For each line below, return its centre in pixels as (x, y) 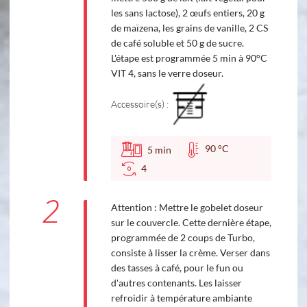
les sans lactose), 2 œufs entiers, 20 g (187, 12)
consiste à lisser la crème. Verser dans (190, 253)
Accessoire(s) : (139, 104)
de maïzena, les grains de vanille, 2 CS (189, 27)
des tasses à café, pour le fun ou (177, 268)
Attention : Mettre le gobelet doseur (187, 208)
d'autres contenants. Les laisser (176, 283)
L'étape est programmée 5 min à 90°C (189, 58)
